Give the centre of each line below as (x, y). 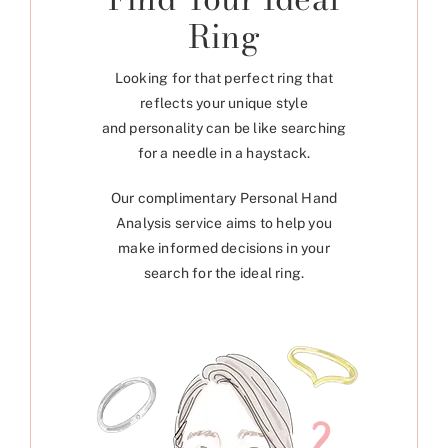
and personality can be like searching (224, 128)
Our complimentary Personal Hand (224, 198)
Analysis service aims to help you (224, 223)
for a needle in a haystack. (224, 153)
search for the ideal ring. (224, 273)
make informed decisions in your (224, 248)
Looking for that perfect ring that (224, 78)
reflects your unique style (224, 103)
